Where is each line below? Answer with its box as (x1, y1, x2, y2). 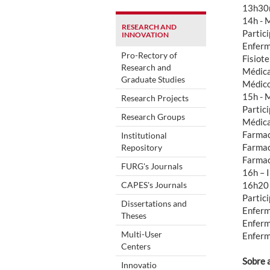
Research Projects (121, 92, 189, 103)
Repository (121, 142, 162, 152)
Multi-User (121, 228, 162, 239)
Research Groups (121, 111, 185, 122)
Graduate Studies (121, 74, 185, 84)
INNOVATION (122, 30, 169, 39)
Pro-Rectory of (121, 49, 177, 60)
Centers (121, 240, 151, 251)
